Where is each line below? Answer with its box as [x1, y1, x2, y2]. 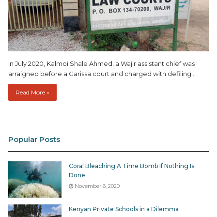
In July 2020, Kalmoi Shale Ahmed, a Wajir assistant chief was [8, 59, 195, 67]
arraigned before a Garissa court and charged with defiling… [8, 69, 196, 77]
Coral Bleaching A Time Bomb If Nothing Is [69, 162, 194, 170]
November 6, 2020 [75, 182, 120, 189]
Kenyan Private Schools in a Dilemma [69, 205, 179, 213]
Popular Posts [8, 134, 60, 144]
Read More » [15, 88, 49, 96]
